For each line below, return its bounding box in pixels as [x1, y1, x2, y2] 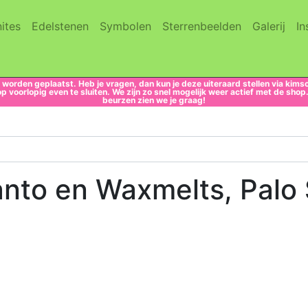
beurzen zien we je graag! [102, 95, 206, 105]
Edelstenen [32, 19, 89, 33]
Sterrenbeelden [162, 19, 241, 33]
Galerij [252, 19, 285, 33]
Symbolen [100, 19, 151, 33]
